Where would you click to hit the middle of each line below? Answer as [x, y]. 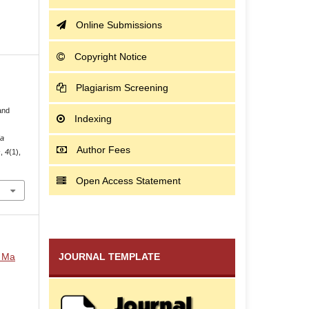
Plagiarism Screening [122, 87]
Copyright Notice [111, 56]
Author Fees [104, 150]
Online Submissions [119, 25]
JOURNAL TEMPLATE [109, 257]
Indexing [93, 118]
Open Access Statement [129, 181]
